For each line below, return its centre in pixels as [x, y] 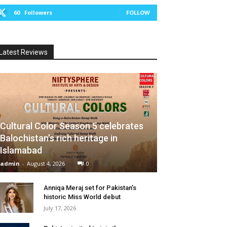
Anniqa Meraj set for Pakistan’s [90, 187]
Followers [38, 12]
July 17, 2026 [60, 208]
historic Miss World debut [82, 197]
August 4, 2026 [46, 163]
